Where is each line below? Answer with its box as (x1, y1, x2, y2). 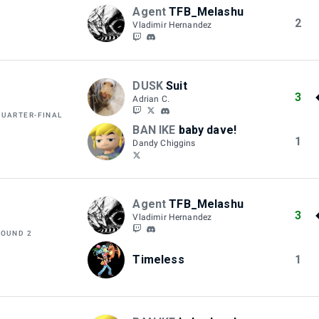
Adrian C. (132, 93, 169, 104)
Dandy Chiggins (132, 137, 196, 148)
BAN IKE (132, 122, 176, 137)
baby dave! (178, 122, 237, 137)
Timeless (132, 252, 184, 266)
